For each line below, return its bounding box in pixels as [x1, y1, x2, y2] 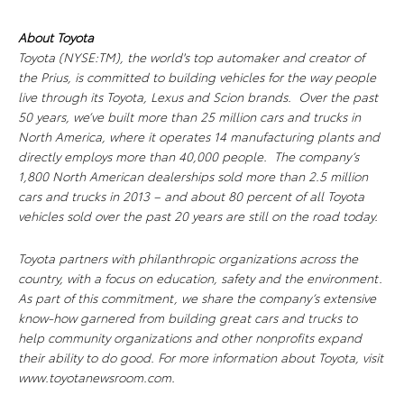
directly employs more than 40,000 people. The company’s [18, 147, 359, 166]
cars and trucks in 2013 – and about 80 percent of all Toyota [18, 187, 364, 206]
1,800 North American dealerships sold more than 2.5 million [18, 167, 368, 186]
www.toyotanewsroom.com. [18, 368, 179, 387]
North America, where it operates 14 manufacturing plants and [18, 127, 380, 146]
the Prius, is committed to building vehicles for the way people [18, 68, 376, 87]
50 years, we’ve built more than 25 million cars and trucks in [18, 107, 361, 126]
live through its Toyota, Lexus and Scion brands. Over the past [18, 87, 378, 106]
